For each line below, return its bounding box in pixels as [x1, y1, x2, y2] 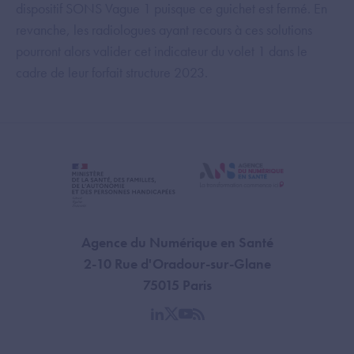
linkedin [156, 313, 198, 332]
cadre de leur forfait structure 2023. [16, 62, 208, 81]
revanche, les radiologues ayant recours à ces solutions [16, 20, 312, 39]
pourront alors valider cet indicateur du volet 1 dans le [16, 41, 307, 60]
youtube [184, 313, 228, 332]
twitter [170, 313, 204, 332]
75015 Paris [142, 275, 212, 294]
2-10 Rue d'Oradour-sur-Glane [83, 254, 271, 273]
